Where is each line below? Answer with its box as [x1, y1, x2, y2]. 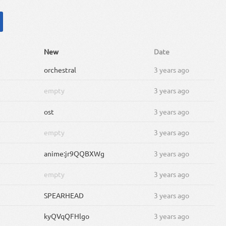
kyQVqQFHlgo [44, 211, 90, 221]
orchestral [44, 65, 77, 74]
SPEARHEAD [44, 190, 84, 200]
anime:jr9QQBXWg [44, 148, 105, 158]
